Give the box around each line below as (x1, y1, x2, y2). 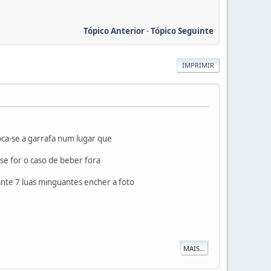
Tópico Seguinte (151, 25, 214, 36)
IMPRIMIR (182, 60, 214, 70)
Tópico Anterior (83, 25, 145, 36)
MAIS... (183, 243, 205, 253)
